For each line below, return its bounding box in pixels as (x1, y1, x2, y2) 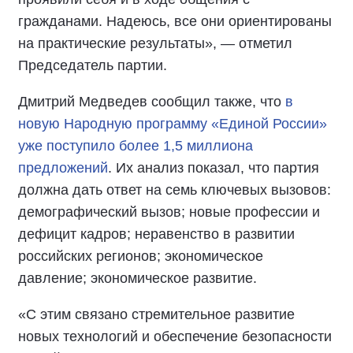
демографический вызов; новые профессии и (18, 204, 320, 220)
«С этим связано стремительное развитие (18, 307, 295, 322)
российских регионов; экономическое (18, 248, 263, 264)
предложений (18, 160, 108, 176)
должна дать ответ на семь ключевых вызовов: (18, 182, 331, 198)
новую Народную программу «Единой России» (18, 116, 327, 132)
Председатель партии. (18, 58, 167, 73)
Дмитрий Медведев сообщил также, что (18, 94, 285, 110)
